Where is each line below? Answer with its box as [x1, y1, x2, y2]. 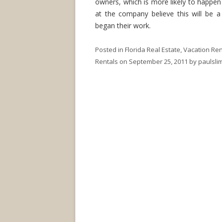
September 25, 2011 [129, 57, 188, 66]
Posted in [95, 45, 125, 54]
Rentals [95, 57, 118, 66]
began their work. [95, 21, 151, 30]
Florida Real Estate [125, 45, 180, 54]
